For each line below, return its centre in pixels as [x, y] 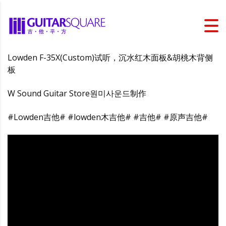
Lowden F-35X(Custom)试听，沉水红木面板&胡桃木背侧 [110, 58]
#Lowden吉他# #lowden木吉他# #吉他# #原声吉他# [108, 117]
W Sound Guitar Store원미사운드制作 [77, 93]
